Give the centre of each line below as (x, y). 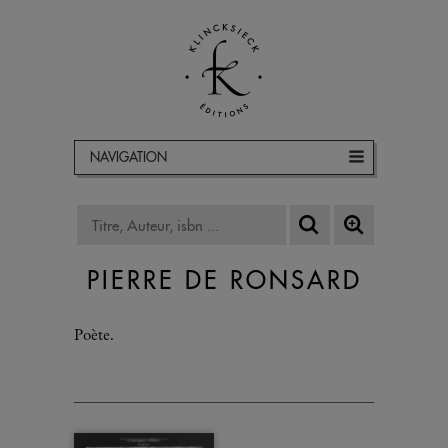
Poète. (94, 336)
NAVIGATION (128, 157)
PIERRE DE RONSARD (224, 280)
